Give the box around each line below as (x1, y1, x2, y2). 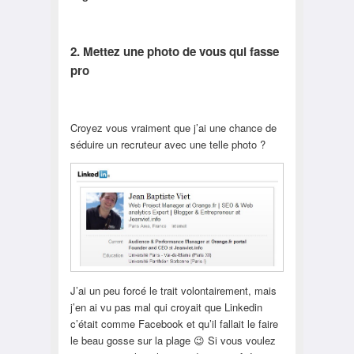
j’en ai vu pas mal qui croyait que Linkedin (70, 299, 262, 315)
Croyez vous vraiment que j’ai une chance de (70, 119, 277, 135)
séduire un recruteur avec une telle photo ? (70, 136, 265, 152)
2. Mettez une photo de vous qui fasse (70, 43, 279, 61)
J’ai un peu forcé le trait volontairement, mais (70, 283, 277, 299)
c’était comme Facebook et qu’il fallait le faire (70, 316, 278, 332)
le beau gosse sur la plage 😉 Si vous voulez (70, 333, 276, 348)
